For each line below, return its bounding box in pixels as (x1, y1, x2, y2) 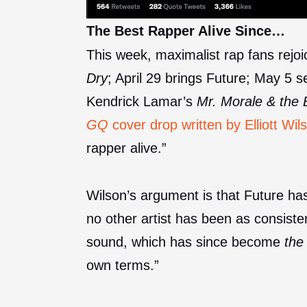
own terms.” (86, 257, 159, 273)
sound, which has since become (86, 234, 284, 249)
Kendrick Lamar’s (86, 93, 197, 109)
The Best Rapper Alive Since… (86, 23, 285, 38)
